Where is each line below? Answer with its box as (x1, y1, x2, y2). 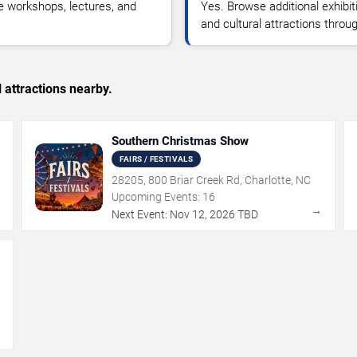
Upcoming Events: (112, 190, 201, 203)
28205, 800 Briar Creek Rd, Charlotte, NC (112, 174, 312, 186)
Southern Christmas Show (112, 134, 249, 148)
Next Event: (112, 208, 168, 221)
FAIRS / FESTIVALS (120, 155, 194, 163)
